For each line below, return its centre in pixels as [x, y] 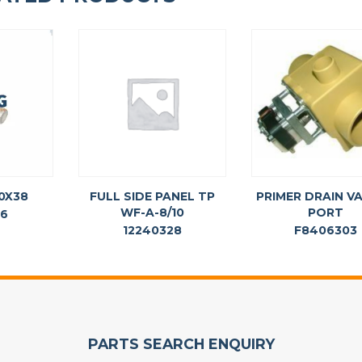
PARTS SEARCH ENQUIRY [181, 344]
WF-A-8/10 [153, 213]
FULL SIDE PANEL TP [153, 197]
